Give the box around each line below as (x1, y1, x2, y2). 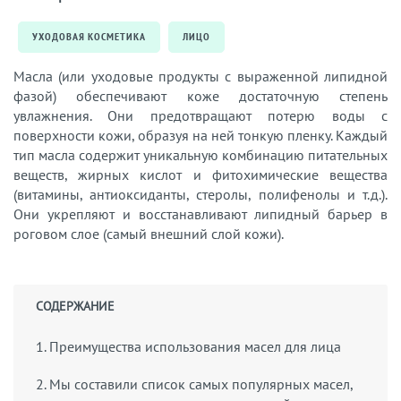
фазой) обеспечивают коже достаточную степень (13, 87, 388, 105)
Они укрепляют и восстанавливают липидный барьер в (13, 205, 388, 223)
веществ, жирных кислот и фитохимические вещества (13, 166, 388, 183)
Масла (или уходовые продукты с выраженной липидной (13, 67, 388, 85)
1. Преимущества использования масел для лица (36, 337, 345, 355)
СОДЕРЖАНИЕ (36, 298, 115, 314)
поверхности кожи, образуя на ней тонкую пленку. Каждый (13, 126, 388, 144)
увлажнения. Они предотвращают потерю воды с (13, 107, 388, 124)
